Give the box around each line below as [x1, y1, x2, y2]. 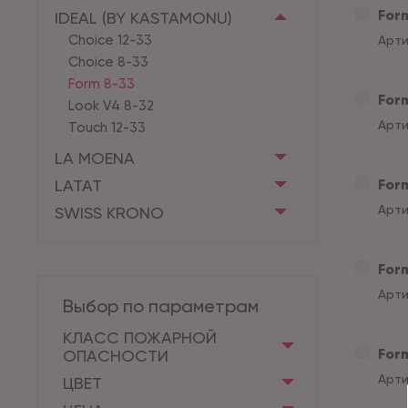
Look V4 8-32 [68, 97, 154, 114]
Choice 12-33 [68, 32, 152, 48]
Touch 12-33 [68, 119, 146, 136]
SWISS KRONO [55, 203, 164, 222]
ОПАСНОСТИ [63, 346, 168, 365]
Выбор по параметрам [63, 295, 259, 317]
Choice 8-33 [68, 54, 148, 70]
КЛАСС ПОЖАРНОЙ [63, 328, 217, 347]
